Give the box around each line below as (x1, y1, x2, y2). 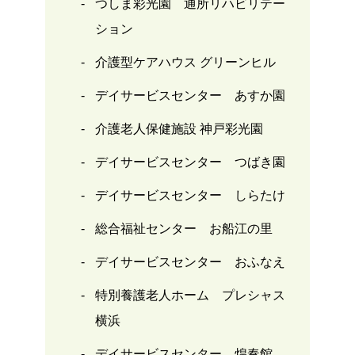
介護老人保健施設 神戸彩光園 (94, 122, 263, 136)
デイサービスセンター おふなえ (94, 255, 285, 269)
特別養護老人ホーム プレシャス (94, 288, 285, 303)
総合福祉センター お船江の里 (94, 222, 273, 236)
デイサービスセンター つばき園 (94, 155, 285, 170)
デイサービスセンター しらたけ (94, 189, 285, 203)
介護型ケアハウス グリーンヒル (94, 55, 276, 70)
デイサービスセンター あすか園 (94, 89, 285, 103)
